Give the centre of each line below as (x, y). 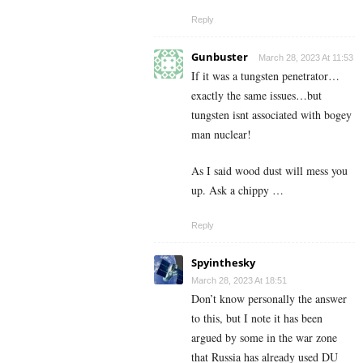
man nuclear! (221, 135)
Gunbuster (220, 57)
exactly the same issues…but (256, 96)
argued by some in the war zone (264, 338)
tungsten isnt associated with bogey (271, 115)
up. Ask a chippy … (237, 190)
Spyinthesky (223, 263)
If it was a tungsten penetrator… (265, 76)
